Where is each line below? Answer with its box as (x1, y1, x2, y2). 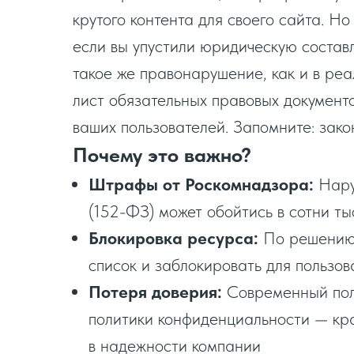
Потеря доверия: (88, 281, 222, 302)
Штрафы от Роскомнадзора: (88, 174, 314, 194)
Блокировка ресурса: (88, 228, 258, 248)
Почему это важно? (73, 143, 251, 167)
